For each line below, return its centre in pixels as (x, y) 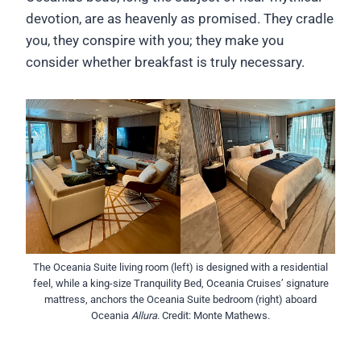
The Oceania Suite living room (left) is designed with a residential (180, 267)
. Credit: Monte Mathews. (214, 315)
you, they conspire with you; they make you (155, 40)
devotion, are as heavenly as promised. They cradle (180, 18)
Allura (144, 315)
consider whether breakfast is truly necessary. (165, 62)
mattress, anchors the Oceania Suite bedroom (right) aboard (180, 299)
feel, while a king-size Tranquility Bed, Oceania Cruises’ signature (180, 283)
